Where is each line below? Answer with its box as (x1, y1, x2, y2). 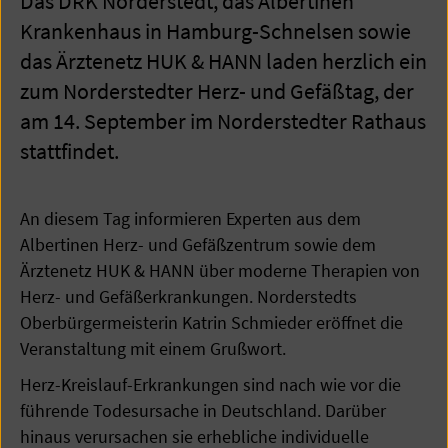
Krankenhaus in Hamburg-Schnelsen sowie (20, 17, 411, 45)
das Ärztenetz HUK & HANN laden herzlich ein (20, 47, 427, 75)
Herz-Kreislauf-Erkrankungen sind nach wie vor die (20, 373, 401, 396)
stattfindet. (20, 137, 119, 165)
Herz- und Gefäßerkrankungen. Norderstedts (20, 285, 357, 308)
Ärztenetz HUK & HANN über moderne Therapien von (20, 259, 420, 282)
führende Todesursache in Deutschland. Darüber (20, 399, 386, 422)
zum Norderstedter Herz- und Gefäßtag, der (20, 77, 414, 105)
